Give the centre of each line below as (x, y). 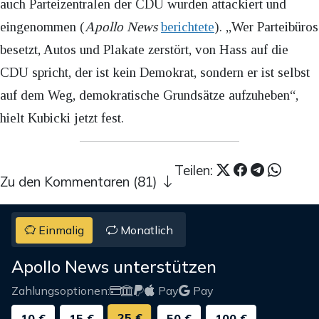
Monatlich (145, 230)
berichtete (188, 27)
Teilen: (195, 171)
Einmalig (60, 230)
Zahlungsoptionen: (61, 290)
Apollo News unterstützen (114, 266)
